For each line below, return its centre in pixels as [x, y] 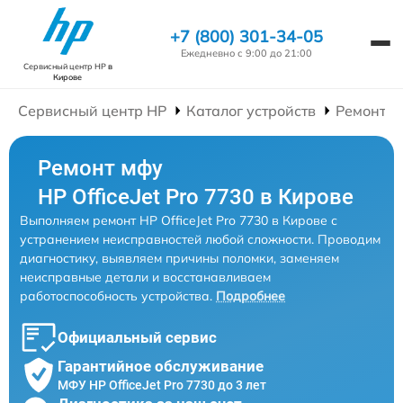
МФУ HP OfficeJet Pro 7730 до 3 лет [162, 385]
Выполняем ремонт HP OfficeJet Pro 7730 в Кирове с [179, 220]
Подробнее [251, 296]
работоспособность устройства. [116, 296]
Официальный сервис [137, 337]
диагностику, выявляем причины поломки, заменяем [179, 258]
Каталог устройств [251, 111]
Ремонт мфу [101, 168]
